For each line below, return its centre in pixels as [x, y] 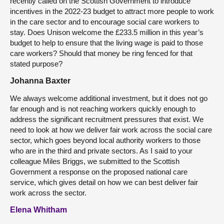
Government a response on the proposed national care [99, 171]
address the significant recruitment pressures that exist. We [107, 119]
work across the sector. [48, 192]
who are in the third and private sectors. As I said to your [101, 150]
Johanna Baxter [40, 80]
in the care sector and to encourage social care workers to [104, 21]
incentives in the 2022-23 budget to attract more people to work [112, 11]
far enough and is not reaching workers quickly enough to [103, 108]
